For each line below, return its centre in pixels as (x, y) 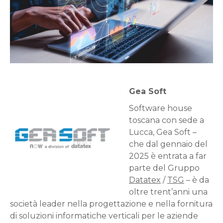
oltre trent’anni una (168, 192)
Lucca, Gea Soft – (163, 132)
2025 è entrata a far (168, 156)
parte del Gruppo (164, 168)
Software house (161, 108)
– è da (197, 180)
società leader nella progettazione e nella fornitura (111, 204)
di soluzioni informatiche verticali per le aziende (104, 216)
